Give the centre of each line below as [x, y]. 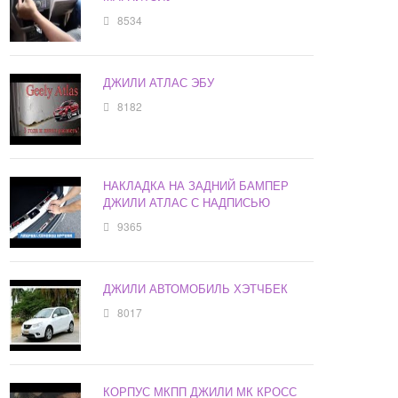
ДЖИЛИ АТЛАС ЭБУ [159, 83]
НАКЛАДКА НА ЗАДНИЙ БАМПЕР [196, 186]
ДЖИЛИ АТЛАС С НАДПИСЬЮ [187, 203]
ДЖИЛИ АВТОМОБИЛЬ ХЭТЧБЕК [196, 289]
